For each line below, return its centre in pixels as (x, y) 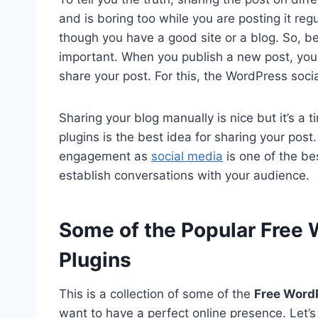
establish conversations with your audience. (184, 176)
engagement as (105, 157)
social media (187, 157)
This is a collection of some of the (157, 294)
